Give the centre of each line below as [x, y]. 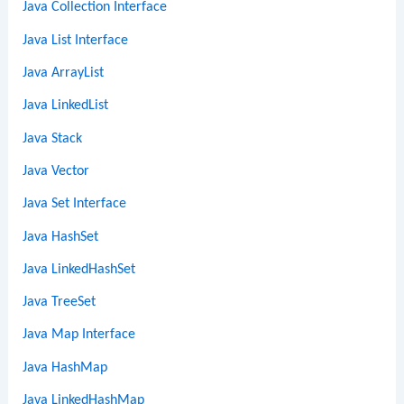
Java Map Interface [79, 335]
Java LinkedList [66, 106]
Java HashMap [65, 367]
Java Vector [56, 171]
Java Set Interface [75, 204]
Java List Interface [76, 40]
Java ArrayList [64, 73]
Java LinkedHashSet [79, 269]
